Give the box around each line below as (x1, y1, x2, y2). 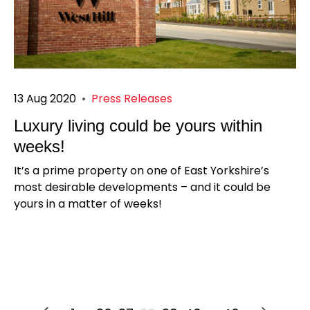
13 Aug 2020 (14, 91, 76, 107)
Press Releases (91, 91, 172, 107)
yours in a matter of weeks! (14, 196, 162, 212)
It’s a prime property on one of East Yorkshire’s (14, 163, 269, 179)
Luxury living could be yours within (14, 116, 262, 136)
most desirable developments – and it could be (14, 179, 271, 196)
